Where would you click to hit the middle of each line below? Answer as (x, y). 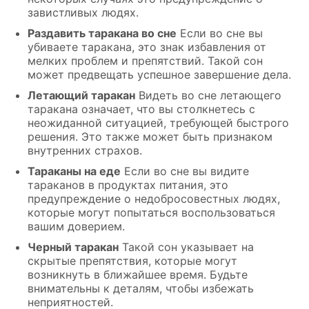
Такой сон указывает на (186, 247)
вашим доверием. (76, 227)
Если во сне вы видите (185, 171)
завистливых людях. (83, 13)
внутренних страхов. (85, 151)
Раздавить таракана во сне (102, 33)
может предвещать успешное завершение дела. (159, 75)
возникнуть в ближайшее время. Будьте (138, 275)
